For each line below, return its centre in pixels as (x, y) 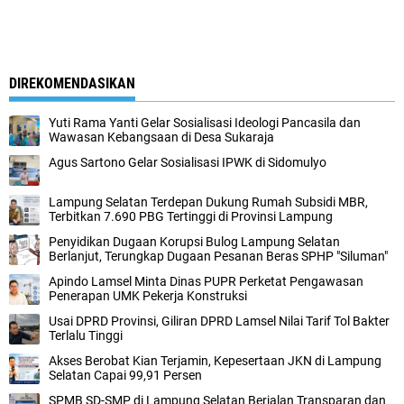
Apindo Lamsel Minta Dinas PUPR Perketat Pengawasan (206, 281)
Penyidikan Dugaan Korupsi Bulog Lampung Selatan (194, 242)
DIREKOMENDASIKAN (72, 83)
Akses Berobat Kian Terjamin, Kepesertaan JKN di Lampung (215, 361)
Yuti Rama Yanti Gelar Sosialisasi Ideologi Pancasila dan (205, 123)
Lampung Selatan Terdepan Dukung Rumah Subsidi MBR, (208, 202)
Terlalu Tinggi (86, 335)
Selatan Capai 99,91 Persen (125, 375)
